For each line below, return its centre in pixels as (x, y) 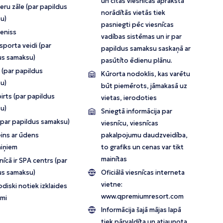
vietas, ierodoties (129, 98)
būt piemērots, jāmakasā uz (144, 86)
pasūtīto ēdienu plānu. (137, 61)
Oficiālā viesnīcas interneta (143, 173)
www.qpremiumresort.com (143, 197)
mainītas (114, 159)
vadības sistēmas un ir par (142, 37)
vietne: (112, 185)
